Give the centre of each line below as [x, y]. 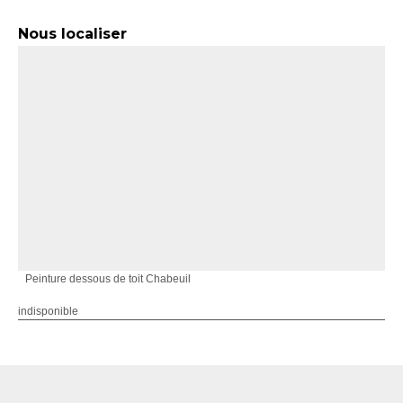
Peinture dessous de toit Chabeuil [108, 278]
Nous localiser [72, 33]
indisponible [48, 311]
